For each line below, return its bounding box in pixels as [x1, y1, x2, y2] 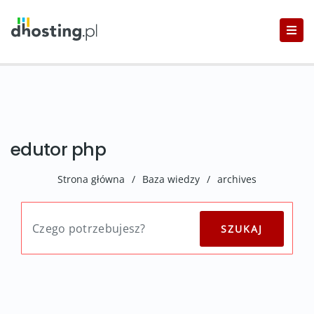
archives [217, 172, 257, 186]
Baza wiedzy [142, 172, 200, 186]
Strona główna [57, 172, 125, 186]
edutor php [11, 137, 106, 162]
